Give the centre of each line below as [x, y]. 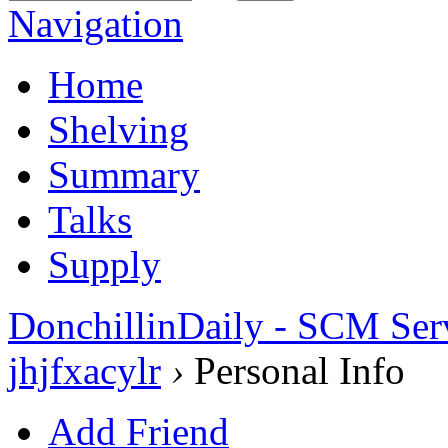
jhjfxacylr [84, 370]
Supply [104, 264]
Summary [124, 174]
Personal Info [294, 370]
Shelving [118, 129]
